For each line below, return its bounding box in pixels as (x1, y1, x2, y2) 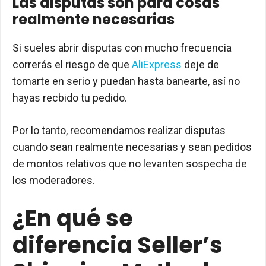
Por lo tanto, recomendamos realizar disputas (12, 124, 226, 137)
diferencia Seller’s (12, 229, 223, 261)
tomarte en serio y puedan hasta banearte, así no (12, 75, 240, 87)
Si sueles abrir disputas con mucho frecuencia (12, 42, 232, 54)
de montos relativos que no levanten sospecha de (12, 157, 247, 170)
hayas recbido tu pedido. (12, 91, 127, 104)
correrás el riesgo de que (12, 58, 132, 71)
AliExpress (132, 58, 182, 71)
